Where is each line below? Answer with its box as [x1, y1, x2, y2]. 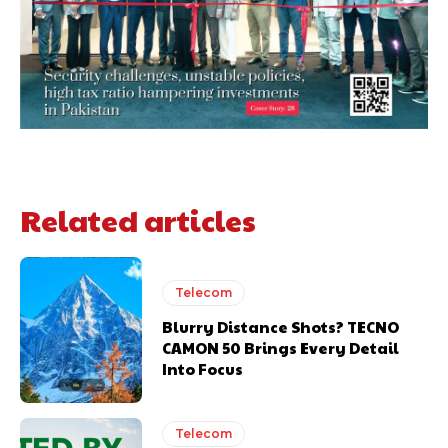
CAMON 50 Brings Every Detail [162, 337, 400, 359]
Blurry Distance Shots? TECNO [162, 316, 400, 338]
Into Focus [162, 358, 244, 380]
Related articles [20, 198, 256, 240]
